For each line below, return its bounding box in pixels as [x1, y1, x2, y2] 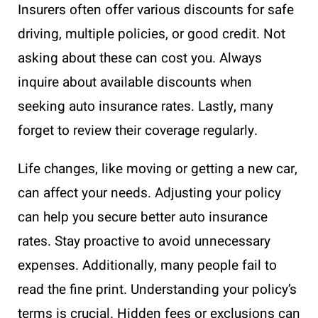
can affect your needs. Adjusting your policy [18, 183, 281, 204]
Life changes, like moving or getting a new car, [18, 159, 297, 180]
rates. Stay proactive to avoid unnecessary [18, 231, 270, 252]
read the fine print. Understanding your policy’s [18, 280, 297, 300]
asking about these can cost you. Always [18, 48, 262, 69]
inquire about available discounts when [18, 72, 252, 93]
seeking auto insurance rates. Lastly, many [18, 97, 273, 117]
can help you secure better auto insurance [18, 207, 268, 228]
